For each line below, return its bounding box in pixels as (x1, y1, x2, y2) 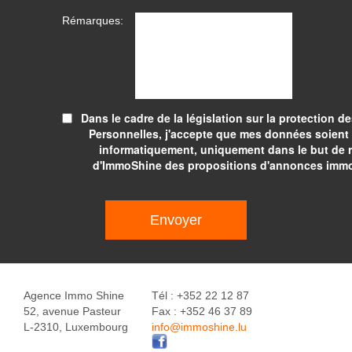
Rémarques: (62, 14, 123, 27)
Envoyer (150, 211, 202, 228)
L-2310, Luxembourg (24, 321, 128, 333)
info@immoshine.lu (152, 321, 247, 333)
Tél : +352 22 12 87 (152, 289, 249, 302)
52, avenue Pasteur (24, 305, 121, 317)
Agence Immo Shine (24, 289, 124, 302)
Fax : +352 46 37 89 (152, 305, 252, 317)
